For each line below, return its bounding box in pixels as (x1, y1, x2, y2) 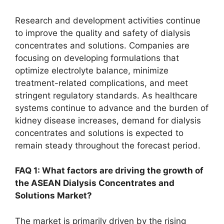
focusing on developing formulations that (15, 52, 179, 63)
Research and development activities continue (15, 15, 200, 25)
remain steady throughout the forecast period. (15, 140, 200, 150)
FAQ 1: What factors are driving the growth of (15, 165, 203, 175)
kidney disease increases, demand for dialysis (15, 115, 201, 125)
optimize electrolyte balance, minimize (15, 65, 168, 75)
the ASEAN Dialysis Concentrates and (15, 178, 174, 188)
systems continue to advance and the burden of (15, 102, 208, 113)
